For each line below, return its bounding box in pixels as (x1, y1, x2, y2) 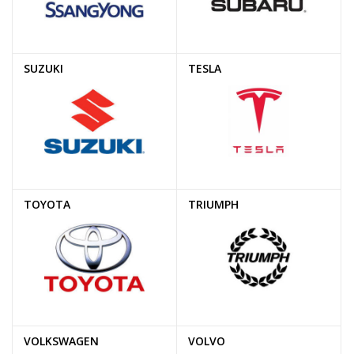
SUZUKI (24, 60, 63, 76)
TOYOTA (24, 197, 70, 213)
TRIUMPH (188, 197, 239, 213)
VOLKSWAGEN (24, 333, 99, 349)
